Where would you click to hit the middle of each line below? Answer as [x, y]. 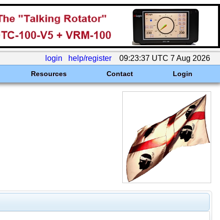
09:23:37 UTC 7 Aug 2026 [165, 58]
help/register [90, 58]
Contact [120, 74]
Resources [49, 74]
